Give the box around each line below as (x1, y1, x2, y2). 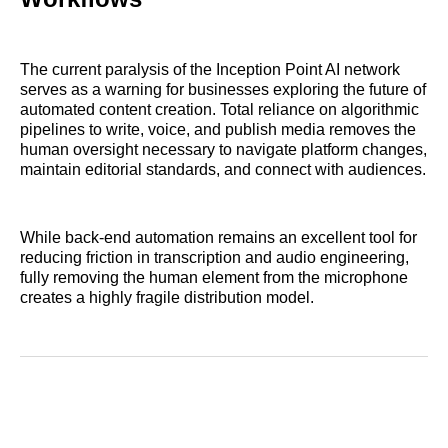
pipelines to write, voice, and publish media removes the (20, 121, 416, 139)
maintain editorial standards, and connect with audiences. (20, 161, 426, 179)
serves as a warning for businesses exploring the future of (20, 81, 426, 99)
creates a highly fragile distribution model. (20, 289, 314, 307)
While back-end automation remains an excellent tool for (20, 229, 417, 247)
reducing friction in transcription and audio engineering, (20, 249, 409, 267)
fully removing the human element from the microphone (20, 269, 408, 287)
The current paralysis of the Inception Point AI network (20, 61, 400, 79)
